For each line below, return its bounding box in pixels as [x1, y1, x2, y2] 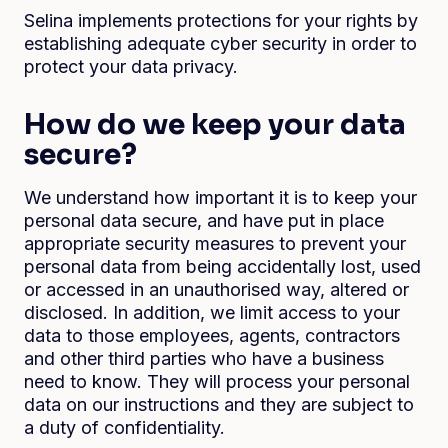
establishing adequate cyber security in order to [24, 33, 417, 54]
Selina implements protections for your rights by [24, 10, 418, 31]
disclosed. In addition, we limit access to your [24, 302, 400, 323]
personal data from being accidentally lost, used [24, 256, 421, 277]
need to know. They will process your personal [24, 371, 410, 392]
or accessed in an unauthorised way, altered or [24, 279, 409, 300]
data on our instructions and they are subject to [24, 394, 414, 415]
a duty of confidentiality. [24, 417, 225, 438]
